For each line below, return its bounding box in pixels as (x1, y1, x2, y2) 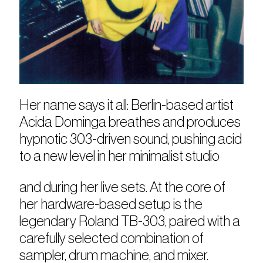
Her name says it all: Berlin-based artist (19, 98, 234, 113)
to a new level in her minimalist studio (19, 149, 220, 164)
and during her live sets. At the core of (19, 180, 226, 195)
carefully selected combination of (19, 231, 204, 246)
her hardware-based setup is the (19, 197, 203, 212)
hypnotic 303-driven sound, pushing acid (19, 132, 242, 147)
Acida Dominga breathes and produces (19, 115, 241, 130)
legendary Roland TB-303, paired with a (19, 214, 241, 229)
